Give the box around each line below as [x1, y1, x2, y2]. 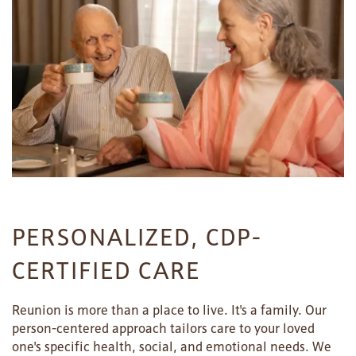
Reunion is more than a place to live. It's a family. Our [12, 300, 327, 320]
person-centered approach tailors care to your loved [12, 319, 315, 339]
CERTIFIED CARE [12, 254, 200, 288]
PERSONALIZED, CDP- [12, 221, 262, 255]
